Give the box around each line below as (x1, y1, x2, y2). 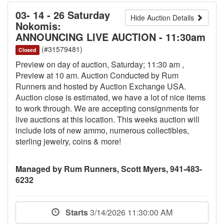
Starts (59, 206, 90, 218)
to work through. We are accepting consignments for (15, 102, 198, 114)
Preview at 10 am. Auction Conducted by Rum (15, 69, 178, 81)
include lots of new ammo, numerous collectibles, (15, 124, 189, 136)
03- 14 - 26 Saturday (15, 7, 110, 22)
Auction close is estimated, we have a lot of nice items (15, 91, 205, 103)
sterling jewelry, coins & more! (15, 135, 121, 147)
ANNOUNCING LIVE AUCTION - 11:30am (15, 29, 205, 44)
